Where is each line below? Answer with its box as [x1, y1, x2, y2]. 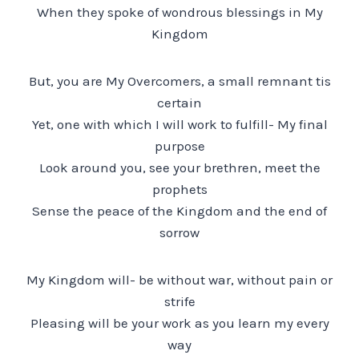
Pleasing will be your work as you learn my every [30, 314, 329, 331]
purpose [154, 137, 205, 154]
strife [163, 292, 196, 309]
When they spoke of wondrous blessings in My [36, 3, 323, 20]
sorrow [159, 224, 200, 240]
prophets [151, 180, 208, 197]
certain [157, 94, 202, 111]
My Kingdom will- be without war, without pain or [26, 271, 333, 288]
